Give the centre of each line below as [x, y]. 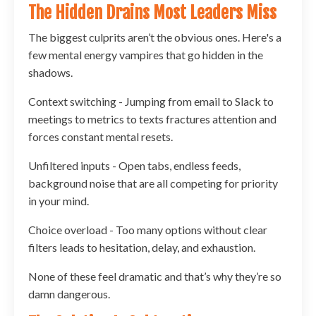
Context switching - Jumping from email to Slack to [151, 102]
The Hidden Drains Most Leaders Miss [152, 13]
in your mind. [59, 201]
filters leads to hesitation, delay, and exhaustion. [142, 248]
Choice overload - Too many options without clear [148, 230]
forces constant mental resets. [101, 137]
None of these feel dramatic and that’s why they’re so [155, 276]
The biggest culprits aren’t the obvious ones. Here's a [155, 37]
